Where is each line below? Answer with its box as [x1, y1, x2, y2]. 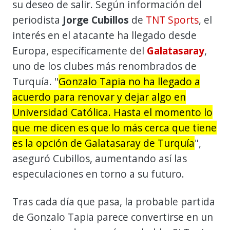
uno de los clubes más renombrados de [12, 59, 197, 73]
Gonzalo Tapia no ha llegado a [59, 74, 200, 88]
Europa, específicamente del [12, 43, 147, 57]
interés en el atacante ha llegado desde [12, 28, 197, 42]
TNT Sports [146, 12, 199, 27]
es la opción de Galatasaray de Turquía [12, 136, 195, 150]
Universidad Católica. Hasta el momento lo [12, 105, 213, 119]
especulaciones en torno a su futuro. [12, 166, 184, 181]
